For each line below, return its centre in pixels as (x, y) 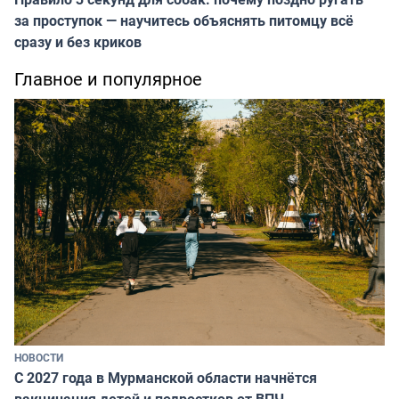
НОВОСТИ (39, 358)
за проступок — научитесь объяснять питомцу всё (184, 20)
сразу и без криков (78, 41)
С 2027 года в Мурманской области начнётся (166, 378)
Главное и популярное (108, 78)
